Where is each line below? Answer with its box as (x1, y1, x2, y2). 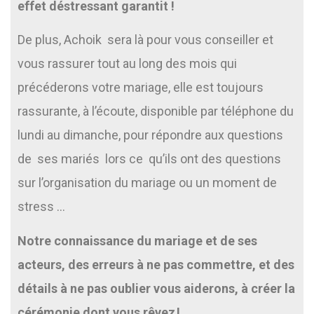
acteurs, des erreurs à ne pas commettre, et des (18, 257, 294, 272)
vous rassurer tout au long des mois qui (18, 56, 237, 71)
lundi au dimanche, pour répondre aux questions (18, 128, 283, 143)
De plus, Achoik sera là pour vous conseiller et (18, 32, 273, 48)
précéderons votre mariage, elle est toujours (18, 80, 264, 95)
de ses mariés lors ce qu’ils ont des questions (18, 151, 281, 167)
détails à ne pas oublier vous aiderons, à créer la (18, 280, 295, 296)
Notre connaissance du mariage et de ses (18, 233, 257, 248)
